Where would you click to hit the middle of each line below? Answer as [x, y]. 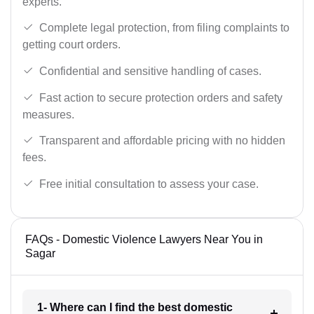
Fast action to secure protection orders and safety [161, 97]
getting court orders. [71, 45]
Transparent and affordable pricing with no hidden [162, 141]
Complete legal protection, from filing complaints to [164, 28]
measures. [48, 114]
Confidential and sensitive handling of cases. [150, 71]
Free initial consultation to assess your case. [149, 184]
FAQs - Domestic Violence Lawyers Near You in [144, 239]
